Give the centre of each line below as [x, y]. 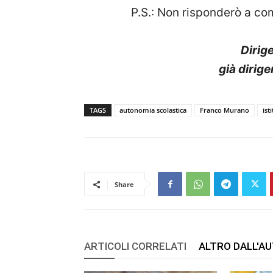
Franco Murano [225, 110]
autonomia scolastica [153, 110]
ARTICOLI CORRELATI [135, 246]
